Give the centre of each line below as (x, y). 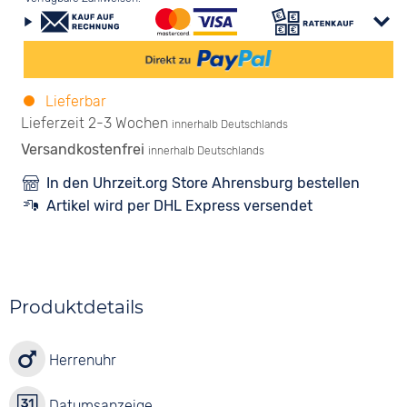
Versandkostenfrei (85, 149)
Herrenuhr (81, 360)
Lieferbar (74, 101)
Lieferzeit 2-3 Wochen (95, 123)
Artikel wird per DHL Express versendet (180, 206)
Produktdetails (77, 307)
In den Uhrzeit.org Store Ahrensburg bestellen (203, 183)
